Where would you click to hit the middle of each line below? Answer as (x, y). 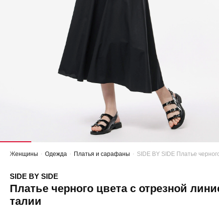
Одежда (56, 154)
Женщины (24, 154)
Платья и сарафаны (102, 154)
